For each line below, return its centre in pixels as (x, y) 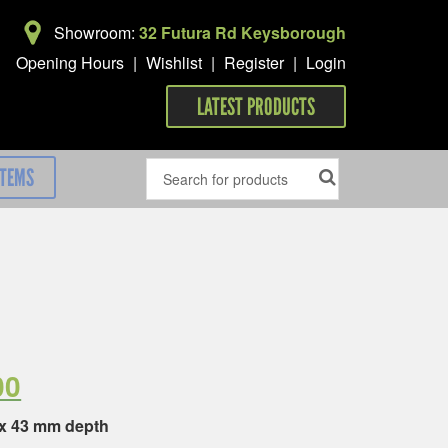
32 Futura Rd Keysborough (242, 32)
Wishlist (174, 62)
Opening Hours (70, 62)
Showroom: (96, 32)
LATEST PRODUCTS (256, 106)
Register (254, 62)
